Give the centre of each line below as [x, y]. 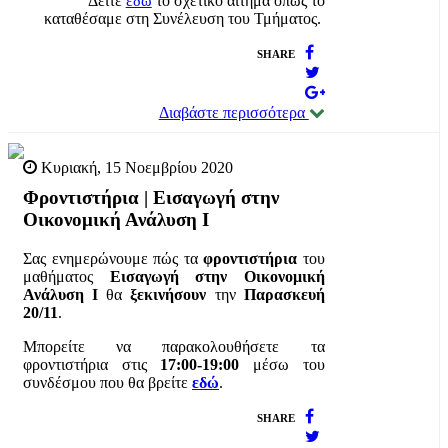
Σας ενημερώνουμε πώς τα [113, 259]
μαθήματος [66, 277]
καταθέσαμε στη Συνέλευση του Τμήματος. [184, 19]
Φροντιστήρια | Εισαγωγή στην [151, 198]
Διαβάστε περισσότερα [233, 113]
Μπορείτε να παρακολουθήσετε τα [174, 347]
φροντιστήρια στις [92, 365]
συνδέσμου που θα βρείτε [107, 383]
